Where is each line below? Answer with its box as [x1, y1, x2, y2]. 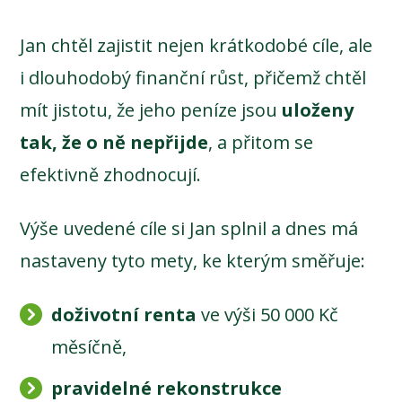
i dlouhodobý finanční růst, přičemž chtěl [20, 66, 367, 90]
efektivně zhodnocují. [20, 162, 202, 187]
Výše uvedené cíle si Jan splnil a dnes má [20, 216, 359, 240]
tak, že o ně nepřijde [20, 130, 209, 154]
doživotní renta [51, 302, 197, 327]
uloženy [277, 98, 354, 122]
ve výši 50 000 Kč [197, 302, 339, 327]
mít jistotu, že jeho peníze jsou [20, 98, 278, 122]
